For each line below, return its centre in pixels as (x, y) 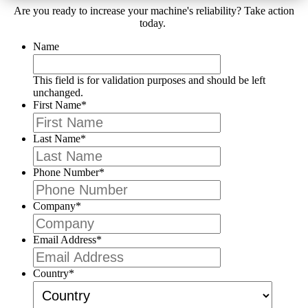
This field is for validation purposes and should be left (149, 80)
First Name (57, 105)
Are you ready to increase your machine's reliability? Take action (154, 11)
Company (54, 206)
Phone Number (66, 173)
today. (153, 23)
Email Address (65, 240)
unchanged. (58, 93)
